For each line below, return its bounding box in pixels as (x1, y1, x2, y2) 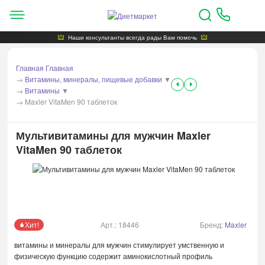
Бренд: (200, 219, 225, 230)
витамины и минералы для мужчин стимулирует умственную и (14, 239, 224, 250)
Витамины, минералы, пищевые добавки (25, 74, 164, 84)
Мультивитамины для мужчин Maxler (16, 128, 211, 143)
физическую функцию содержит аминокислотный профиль (14, 250, 212, 261)
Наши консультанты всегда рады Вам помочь (68, 33, 197, 41)
